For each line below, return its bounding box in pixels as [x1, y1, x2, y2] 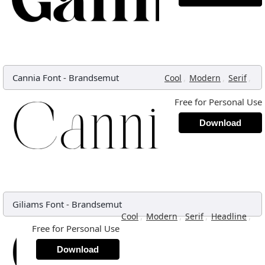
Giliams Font [12, 198, 64, 210]
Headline [211, 211, 247, 222]
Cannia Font [12, 72, 61, 83]
